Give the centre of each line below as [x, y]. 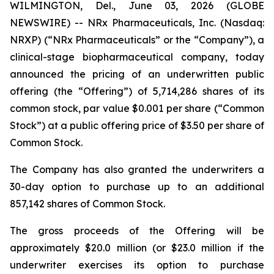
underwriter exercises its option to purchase [137, 265]
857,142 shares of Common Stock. [87, 204]
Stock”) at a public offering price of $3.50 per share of [137, 125]
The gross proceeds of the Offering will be [137, 231]
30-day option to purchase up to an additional [137, 187]
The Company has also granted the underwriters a [137, 169]
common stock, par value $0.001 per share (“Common [137, 108]
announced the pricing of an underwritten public [137, 74]
